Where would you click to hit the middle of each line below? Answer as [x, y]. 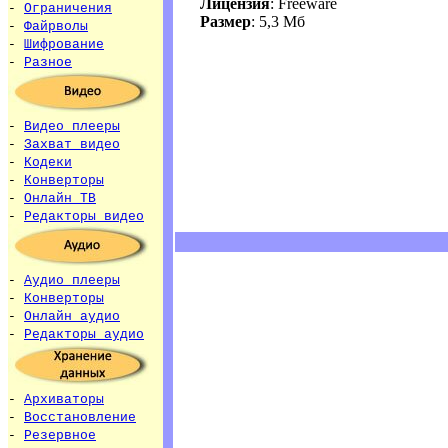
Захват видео [72, 144]
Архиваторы [64, 399]
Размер [225, 21]
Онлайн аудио [72, 316]
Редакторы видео [84, 216]
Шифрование [64, 44]
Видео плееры [72, 126]
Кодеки [48, 162]
